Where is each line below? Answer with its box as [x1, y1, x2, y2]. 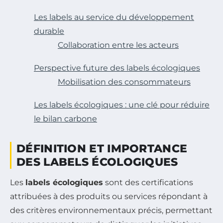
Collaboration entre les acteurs [58, 40, 179, 50]
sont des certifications [103, 178, 193, 187]
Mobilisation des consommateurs [58, 77, 191, 87]
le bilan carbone [34, 114, 97, 123]
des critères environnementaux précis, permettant [10, 206, 213, 215]
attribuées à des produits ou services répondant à [10, 192, 208, 201]
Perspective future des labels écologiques [34, 63, 200, 73]
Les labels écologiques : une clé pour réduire [34, 100, 210, 110]
